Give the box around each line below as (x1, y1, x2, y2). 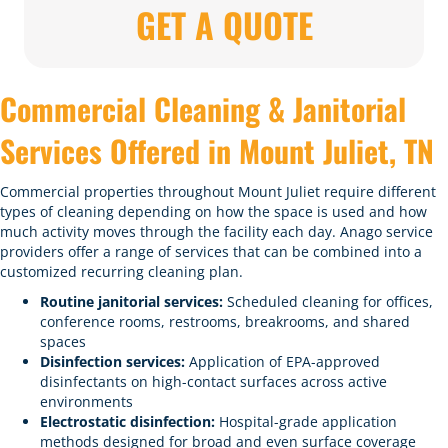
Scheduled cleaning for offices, (223, 292, 433, 311)
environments (40, 392, 133, 411)
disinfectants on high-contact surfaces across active (40, 372, 387, 391)
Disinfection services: (40, 352, 185, 371)
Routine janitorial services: (40, 292, 223, 311)
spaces (40, 332, 86, 351)
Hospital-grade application (215, 412, 397, 431)
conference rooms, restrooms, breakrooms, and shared (40, 312, 410, 331)
